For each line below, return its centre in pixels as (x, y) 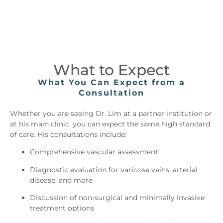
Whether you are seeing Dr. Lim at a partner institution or (111, 113)
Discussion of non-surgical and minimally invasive (117, 198)
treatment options (62, 208)
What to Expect (111, 70)
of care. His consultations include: (68, 134)
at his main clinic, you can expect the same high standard (110, 124)
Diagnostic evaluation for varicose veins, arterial (114, 169)
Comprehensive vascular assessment (94, 152)
